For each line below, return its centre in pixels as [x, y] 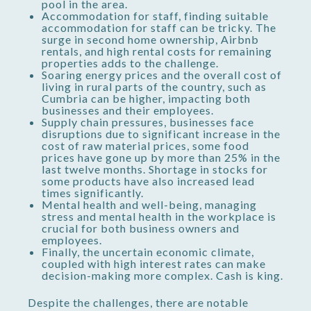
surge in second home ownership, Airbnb [150, 39]
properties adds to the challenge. [130, 62]
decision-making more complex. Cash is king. [162, 275]
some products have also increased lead [148, 180]
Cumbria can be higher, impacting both [146, 98]
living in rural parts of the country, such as [154, 86]
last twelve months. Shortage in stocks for [155, 169]
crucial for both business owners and [141, 228]
